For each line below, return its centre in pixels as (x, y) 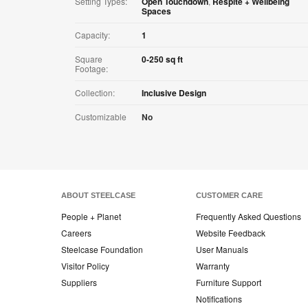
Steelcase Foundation (102, 250)
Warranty (213, 266)
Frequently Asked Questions (249, 217)
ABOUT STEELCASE (98, 196)
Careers (76, 233)
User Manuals (222, 250)
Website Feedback (231, 233)
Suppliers (79, 283)
